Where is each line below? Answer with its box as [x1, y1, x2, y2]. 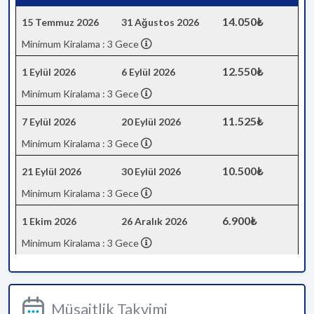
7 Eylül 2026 [22, 116, 76, 128]
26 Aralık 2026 [121, 215, 187, 227]
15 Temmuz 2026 [22, 16, 99, 28]
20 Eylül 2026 [121, 116, 181, 128]
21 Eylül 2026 [22, 165, 81, 177]
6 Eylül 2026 [121, 66, 175, 78]
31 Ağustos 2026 [121, 16, 199, 28]
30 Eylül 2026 [121, 165, 181, 177]
